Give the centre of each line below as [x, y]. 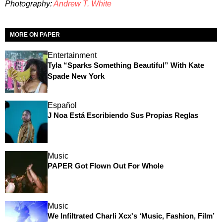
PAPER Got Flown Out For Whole [105, 166]
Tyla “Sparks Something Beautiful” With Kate [126, 65]
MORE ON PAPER [35, 34]
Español [62, 106]
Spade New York [76, 76]
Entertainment [72, 55]
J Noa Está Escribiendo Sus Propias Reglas [123, 115]
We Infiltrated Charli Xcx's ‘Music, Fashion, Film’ [131, 216]
